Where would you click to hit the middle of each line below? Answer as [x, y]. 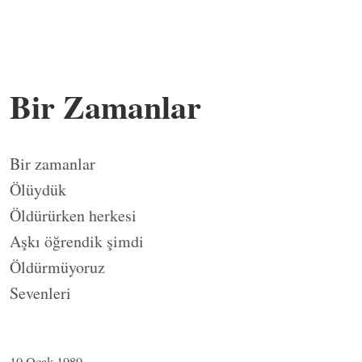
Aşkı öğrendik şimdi [77, 241]
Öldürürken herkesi [73, 215]
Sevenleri [40, 293]
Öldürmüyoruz [57, 267]
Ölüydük [38, 189]
